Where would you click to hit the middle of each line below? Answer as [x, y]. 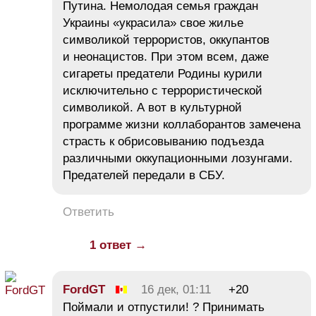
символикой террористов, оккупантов [166, 40]
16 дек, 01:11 [176, 290]
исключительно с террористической [163, 91]
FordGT [84, 290]
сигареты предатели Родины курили [163, 74]
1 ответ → [118, 245]
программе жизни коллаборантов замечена [182, 125]
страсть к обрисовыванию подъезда [163, 142]
